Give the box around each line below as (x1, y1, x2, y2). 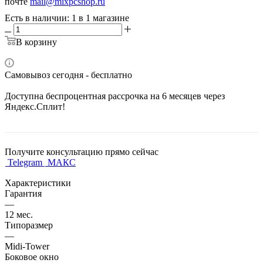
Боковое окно (5, 251, 59, 262)
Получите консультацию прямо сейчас (5, 146, 159, 157)
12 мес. (5, 209, 33, 220)
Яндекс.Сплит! (5, 101, 65, 112)
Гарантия (5, 188, 42, 198)
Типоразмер (5, 220, 53, 230)
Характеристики (5, 177, 71, 188)
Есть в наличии (5, 12, 67, 23)
